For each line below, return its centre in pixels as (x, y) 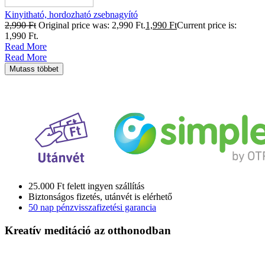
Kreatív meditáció (48, 231)
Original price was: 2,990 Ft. (92, 25)
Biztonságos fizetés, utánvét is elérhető (100, 197)
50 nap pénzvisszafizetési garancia (92, 208)
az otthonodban (132, 231)
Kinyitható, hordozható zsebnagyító (71, 15)
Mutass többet (34, 69)
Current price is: (207, 25)
